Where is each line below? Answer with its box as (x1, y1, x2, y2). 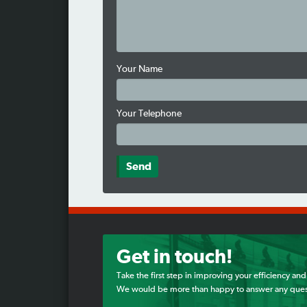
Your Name (116, 64, 162, 75)
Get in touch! (116, 247, 232, 268)
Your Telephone (116, 109, 182, 119)
